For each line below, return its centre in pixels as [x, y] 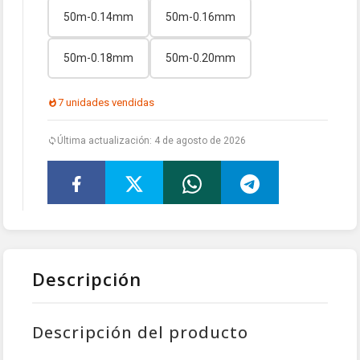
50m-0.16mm [200, 17]
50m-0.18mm [98, 58]
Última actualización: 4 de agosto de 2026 [151, 141]
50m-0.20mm [200, 58]
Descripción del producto [140, 332]
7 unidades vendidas [106, 102]
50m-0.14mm [98, 17]
